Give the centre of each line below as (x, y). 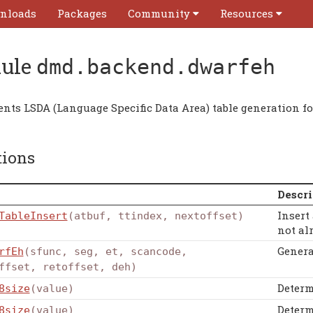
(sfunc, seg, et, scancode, (105, 252)
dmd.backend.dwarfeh (156, 66)
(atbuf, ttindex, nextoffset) (155, 216)
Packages (82, 13)
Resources (247, 13)
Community (159, 13)
